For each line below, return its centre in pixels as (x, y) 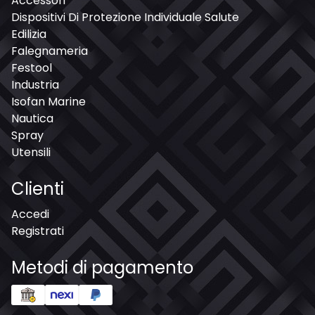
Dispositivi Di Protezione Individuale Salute (125, 17)
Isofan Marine (49, 101)
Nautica (32, 118)
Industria (35, 84)
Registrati (38, 231)
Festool (32, 67)
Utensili (31, 152)
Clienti (38, 188)
